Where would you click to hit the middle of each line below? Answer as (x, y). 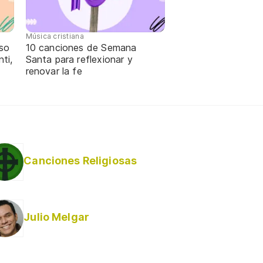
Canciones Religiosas (80, 160)
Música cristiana (55, 36)
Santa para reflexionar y (79, 59)
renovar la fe (55, 71)
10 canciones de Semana (81, 47)
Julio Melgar (56, 217)
